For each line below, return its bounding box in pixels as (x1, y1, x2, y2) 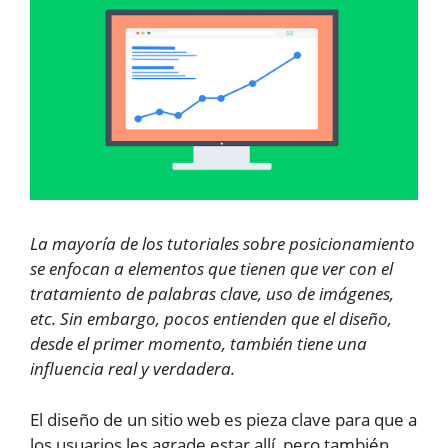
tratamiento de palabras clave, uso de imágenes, (30, 282, 394, 306)
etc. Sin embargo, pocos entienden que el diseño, (30, 307, 392, 331)
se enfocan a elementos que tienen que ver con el (30, 257, 393, 281)
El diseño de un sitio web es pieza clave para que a (30, 407, 417, 431)
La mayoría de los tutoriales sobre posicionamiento (30, 232, 415, 256)
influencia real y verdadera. (30, 357, 235, 381)
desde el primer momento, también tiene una (30, 332, 367, 356)
